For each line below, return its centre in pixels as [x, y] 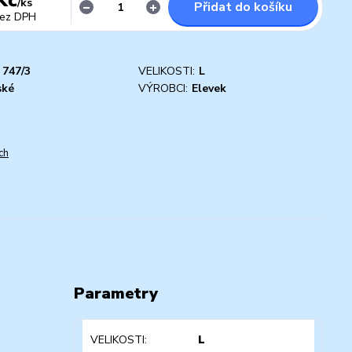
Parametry [115, 293]
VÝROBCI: [163, 88]
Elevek [209, 88]
